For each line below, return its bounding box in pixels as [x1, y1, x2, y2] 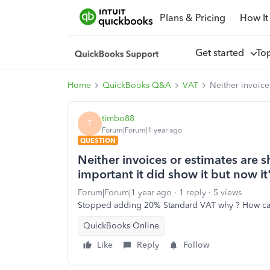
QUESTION [80, 136, 116, 145]
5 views [213, 187, 242, 198]
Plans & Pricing [159, 11, 225, 24]
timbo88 [102, 113, 134, 124]
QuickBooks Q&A [102, 80, 171, 90]
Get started [195, 46, 249, 58]
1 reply [179, 187, 206, 198]
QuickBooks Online [83, 221, 159, 231]
